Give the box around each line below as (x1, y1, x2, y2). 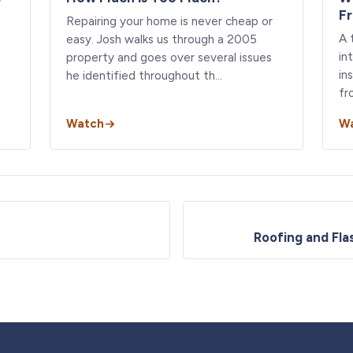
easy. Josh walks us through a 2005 (66, 32, 258, 46)
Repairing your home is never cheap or (66, 13, 273, 28)
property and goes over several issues (66, 50, 273, 65)
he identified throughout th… (66, 68, 223, 83)
